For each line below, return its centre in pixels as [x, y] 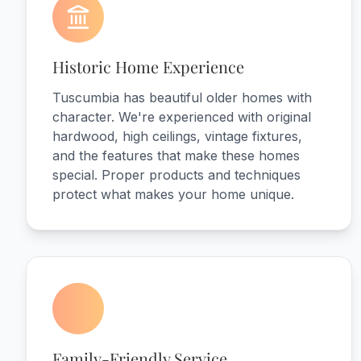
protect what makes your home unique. [173, 194]
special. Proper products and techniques [176, 175]
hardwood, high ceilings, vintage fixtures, [177, 136]
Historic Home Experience [148, 66]
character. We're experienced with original [182, 117]
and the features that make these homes [176, 156]
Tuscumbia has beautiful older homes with [182, 98]
